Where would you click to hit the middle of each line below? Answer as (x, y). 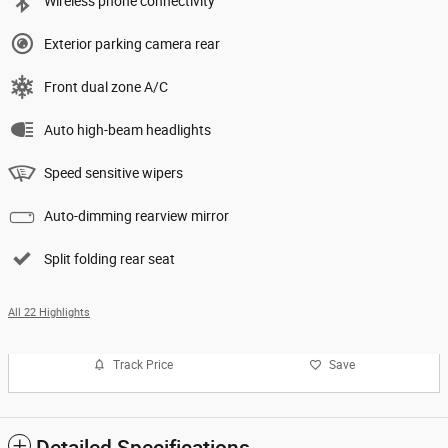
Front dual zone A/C (106, 87)
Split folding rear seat (109, 259)
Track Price (143, 364)
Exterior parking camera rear (132, 44)
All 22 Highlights (49, 313)
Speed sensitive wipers (113, 173)
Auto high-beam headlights (127, 130)
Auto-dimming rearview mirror (136, 216)
